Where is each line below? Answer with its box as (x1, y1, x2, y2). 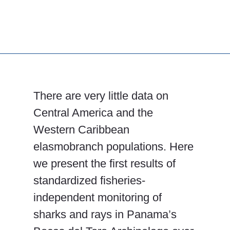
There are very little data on (33, 89, 168, 102)
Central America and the (33, 106, 153, 119)
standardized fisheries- (33, 174, 145, 187)
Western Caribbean (33, 123, 129, 136)
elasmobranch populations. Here (33, 140, 194, 153)
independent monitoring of (33, 190, 162, 204)
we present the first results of (33, 157, 176, 170)
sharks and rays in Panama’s (33, 207, 177, 221)
